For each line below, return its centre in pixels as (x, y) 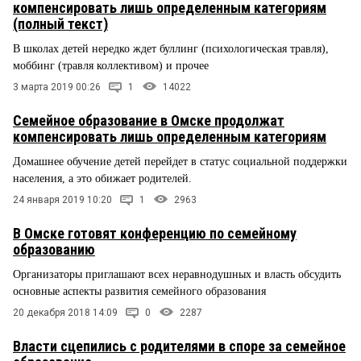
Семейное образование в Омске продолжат (149, 121)
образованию (54, 249)
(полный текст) (60, 24)
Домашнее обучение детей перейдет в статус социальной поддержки (180, 162)
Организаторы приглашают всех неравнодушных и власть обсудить (177, 274)
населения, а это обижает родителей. (104, 179)
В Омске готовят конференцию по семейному (155, 233)
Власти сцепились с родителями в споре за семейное (179, 346)
